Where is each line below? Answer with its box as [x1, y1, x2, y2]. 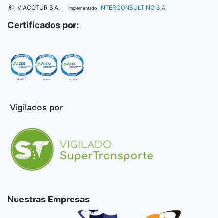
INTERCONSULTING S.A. [99, 3, 167, 11]
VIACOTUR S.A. [16, 3, 61, 11]
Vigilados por [7, 102, 63, 112]
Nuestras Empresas [7, 194, 91, 204]
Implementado [65, 5, 97, 11]
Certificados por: [7, 19, 79, 30]
